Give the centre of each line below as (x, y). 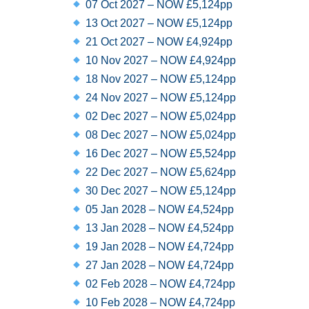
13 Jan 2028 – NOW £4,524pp (159, 228)
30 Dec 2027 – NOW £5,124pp (160, 191)
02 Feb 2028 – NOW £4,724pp (159, 284)
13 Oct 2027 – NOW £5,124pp (158, 23)
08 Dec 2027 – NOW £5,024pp (160, 135)
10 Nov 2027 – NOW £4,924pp (160, 60)
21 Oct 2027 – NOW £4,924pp (158, 42)
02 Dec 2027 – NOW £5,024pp (160, 116)
